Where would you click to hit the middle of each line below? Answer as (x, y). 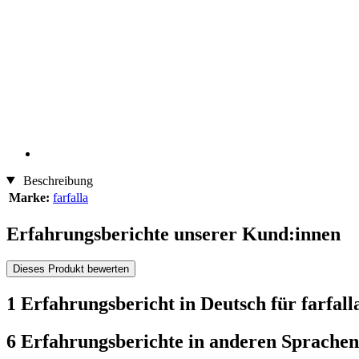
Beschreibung (56, 180)
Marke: (29, 197)
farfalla (71, 197)
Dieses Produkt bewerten (71, 269)
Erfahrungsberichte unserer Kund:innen (173, 234)
